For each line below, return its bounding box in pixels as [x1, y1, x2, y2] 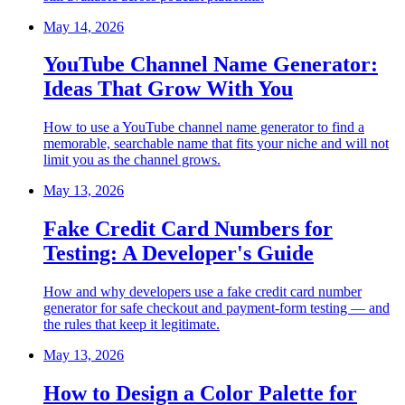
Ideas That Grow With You [43, 77, 293, 101]
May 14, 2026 [43, 18, 124, 34]
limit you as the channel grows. [43, 152, 221, 168]
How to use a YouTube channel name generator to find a [43, 119, 364, 136]
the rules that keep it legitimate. [43, 316, 220, 333]
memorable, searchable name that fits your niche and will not [43, 136, 389, 152]
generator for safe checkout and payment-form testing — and [43, 300, 390, 316]
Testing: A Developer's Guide [43, 241, 314, 266]
